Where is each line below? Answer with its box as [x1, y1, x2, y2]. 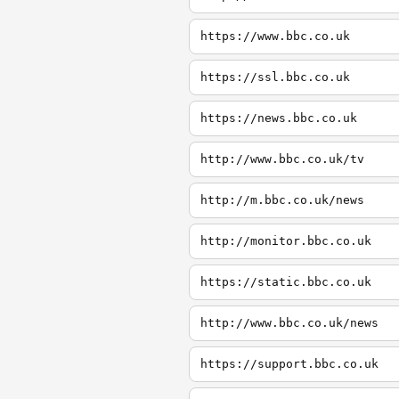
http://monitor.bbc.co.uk [200, 234, 371, 248]
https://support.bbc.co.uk [200, 357, 379, 370]
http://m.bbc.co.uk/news [200, 193, 364, 207]
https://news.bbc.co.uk [200, 111, 357, 125]
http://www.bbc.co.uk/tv [200, 152, 364, 166]
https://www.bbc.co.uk [200, 29, 350, 43]
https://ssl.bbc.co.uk [200, 70, 350, 84]
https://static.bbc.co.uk [200, 275, 371, 289]
